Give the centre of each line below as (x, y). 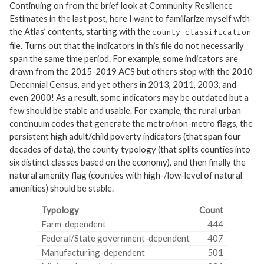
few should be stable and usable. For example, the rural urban (125, 110)
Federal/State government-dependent (115, 238)
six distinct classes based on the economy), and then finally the (128, 162)
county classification (202, 33)
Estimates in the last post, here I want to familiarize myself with (130, 19)
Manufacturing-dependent (93, 252)
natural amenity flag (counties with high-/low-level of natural (126, 175)
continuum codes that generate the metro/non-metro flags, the (131, 123)
